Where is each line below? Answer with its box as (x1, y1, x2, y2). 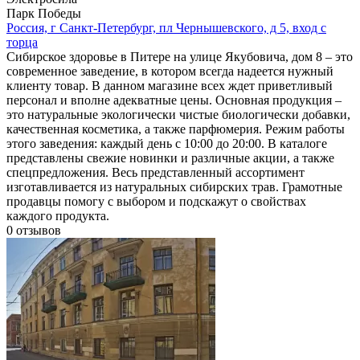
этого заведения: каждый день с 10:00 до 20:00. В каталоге (6, 136, 327, 150)
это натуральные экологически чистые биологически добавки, (6, 107, 350, 121)
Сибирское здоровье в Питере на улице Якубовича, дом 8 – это (6, 49, 353, 63)
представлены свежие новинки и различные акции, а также (6, 150, 334, 165)
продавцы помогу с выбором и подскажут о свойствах (6, 194, 306, 208)
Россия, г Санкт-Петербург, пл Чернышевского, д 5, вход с (6, 20, 326, 35)
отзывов (16, 223, 61, 237)
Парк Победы (6, 6, 81, 20)
